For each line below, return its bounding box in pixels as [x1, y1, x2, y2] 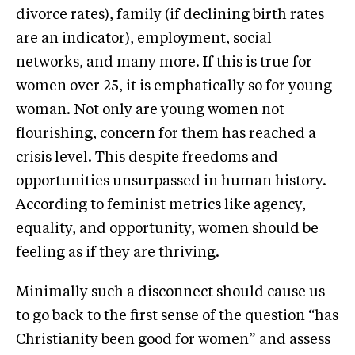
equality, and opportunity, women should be [16, 221, 319, 236]
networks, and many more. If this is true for [16, 55, 312, 70]
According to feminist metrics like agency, [16, 197, 306, 212]
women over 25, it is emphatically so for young [16, 78, 332, 94]
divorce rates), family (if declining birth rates [16, 7, 324, 22]
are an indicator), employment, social [16, 31, 272, 46]
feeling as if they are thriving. [16, 245, 219, 260]
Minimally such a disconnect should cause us [16, 284, 325, 300]
